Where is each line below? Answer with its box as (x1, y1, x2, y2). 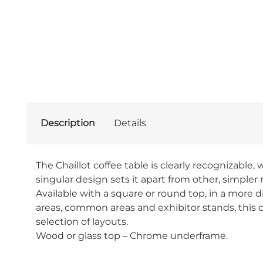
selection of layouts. (35, 216, 128, 227)
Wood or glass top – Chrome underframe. (35, 230, 228, 241)
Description (40, 117, 95, 129)
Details (113, 117, 146, 129)
